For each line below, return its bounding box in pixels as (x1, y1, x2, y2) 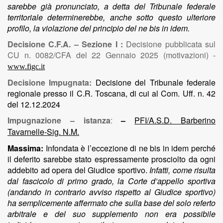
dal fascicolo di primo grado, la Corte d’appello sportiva (7, 175, 216, 187)
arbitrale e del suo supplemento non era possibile (7, 208, 216, 220)
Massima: (7, 142, 43, 154)
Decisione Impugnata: (7, 77, 96, 88)
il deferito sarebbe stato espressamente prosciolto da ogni (7, 153, 216, 165)
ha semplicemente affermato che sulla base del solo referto (7, 197, 216, 209)
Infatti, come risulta (149, 164, 216, 176)
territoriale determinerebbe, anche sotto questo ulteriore (7, 11, 216, 23)
